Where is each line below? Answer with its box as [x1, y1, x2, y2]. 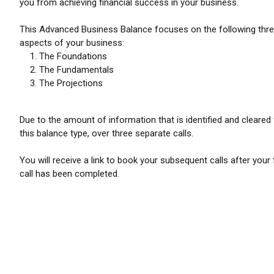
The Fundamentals [39, 64, 114, 75]
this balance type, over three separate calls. [20, 128, 193, 139]
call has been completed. [20, 168, 119, 179]
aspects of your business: [20, 37, 124, 48]
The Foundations [39, 51, 107, 62]
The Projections [39, 78, 103, 89]
